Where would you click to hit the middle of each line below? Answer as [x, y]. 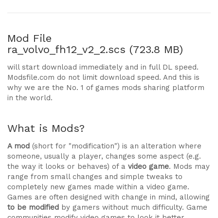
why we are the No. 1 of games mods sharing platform [106, 88]
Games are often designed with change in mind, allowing [109, 197]
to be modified [34, 207]
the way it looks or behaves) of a [68, 166]
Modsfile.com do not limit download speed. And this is [103, 77]
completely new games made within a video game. [98, 187]
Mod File [29, 38]
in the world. [30, 98]
